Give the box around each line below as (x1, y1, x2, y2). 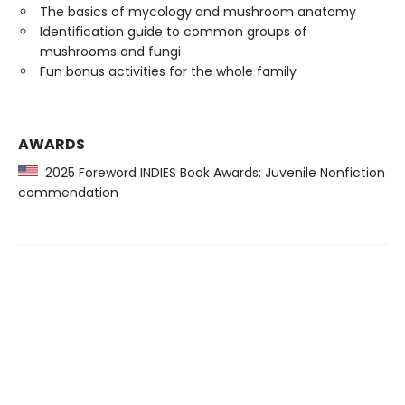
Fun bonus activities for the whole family (40, 62, 297, 80)
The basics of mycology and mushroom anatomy (40, 3, 356, 21)
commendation (18, 184, 118, 202)
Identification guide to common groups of (40, 23, 307, 41)
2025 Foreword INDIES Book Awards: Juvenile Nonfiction (38, 164, 385, 182)
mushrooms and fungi (40, 42, 181, 61)
